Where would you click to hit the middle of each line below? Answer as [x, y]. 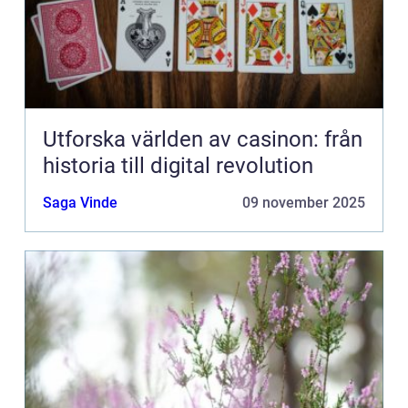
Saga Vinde [80, 203]
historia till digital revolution [178, 166]
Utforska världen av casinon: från [203, 140]
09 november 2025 [304, 203]
